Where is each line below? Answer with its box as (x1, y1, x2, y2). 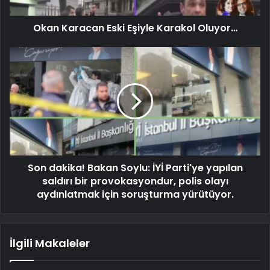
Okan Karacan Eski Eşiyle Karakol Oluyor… (33, 20, 237, 35)
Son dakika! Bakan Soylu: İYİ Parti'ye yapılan (27, 160, 243, 175)
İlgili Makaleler (10, 235, 90, 251)
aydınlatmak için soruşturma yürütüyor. (36, 187, 234, 201)
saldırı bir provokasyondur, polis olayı (42, 174, 228, 188)
